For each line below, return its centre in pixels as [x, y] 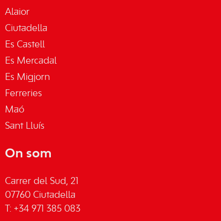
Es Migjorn [27, 78]
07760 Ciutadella [40, 196]
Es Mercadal [31, 61]
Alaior [17, 13]
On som [28, 154]
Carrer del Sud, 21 [42, 182]
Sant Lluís [25, 127]
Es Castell [25, 45]
